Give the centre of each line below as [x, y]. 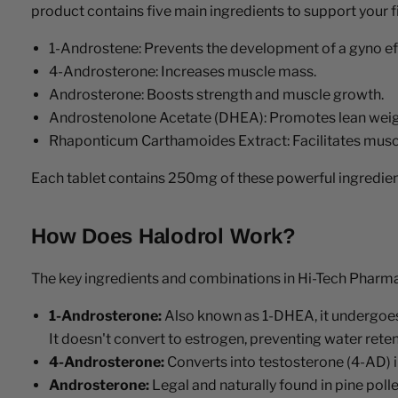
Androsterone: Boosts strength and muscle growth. [216, 94]
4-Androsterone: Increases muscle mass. [183, 71]
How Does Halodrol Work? [163, 235]
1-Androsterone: [105, 315]
